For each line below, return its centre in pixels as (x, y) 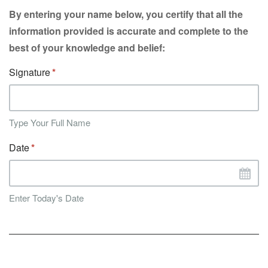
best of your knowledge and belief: (87, 48)
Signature (30, 72)
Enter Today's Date (46, 198)
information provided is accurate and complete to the (129, 31)
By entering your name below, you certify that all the (126, 14)
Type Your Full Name (50, 122)
